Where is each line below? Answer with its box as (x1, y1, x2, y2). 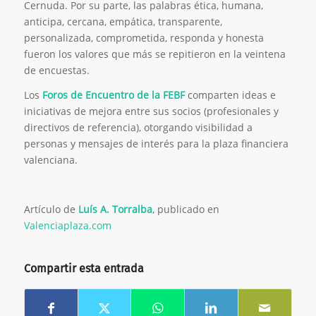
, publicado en (152, 202, 219, 216)
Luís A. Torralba (78, 202, 152, 216)
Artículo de (23, 202, 78, 216)
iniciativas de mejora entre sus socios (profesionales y (23, 104, 279, 118)
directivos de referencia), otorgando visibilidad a (23, 120, 253, 134)
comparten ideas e (184, 87, 276, 102)
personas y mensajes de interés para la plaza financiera (23, 136, 288, 150)
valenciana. (23, 152, 78, 166)
